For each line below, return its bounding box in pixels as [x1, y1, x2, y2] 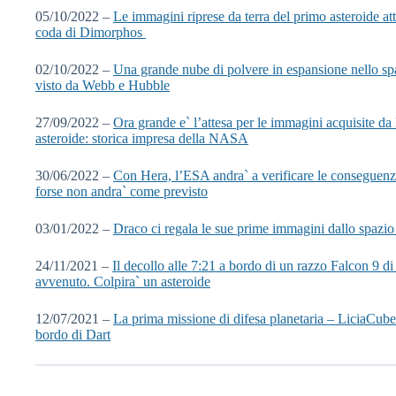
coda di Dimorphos [35, 24, 146, 40]
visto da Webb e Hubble [35, 77, 170, 93]
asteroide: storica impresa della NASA [35, 130, 248, 146]
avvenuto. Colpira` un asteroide [35, 273, 210, 289]
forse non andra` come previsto [35, 183, 208, 199]
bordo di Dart [35, 326, 110, 342]
